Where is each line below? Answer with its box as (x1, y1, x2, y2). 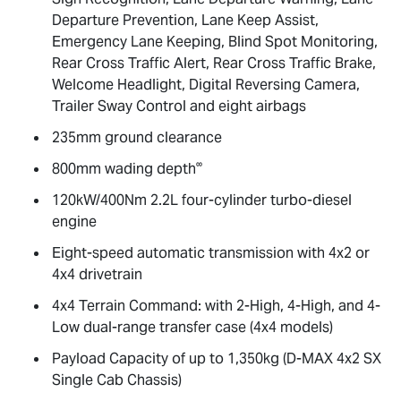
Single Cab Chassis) (52, 370, 182, 389)
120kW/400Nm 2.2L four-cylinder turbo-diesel (52, 190, 352, 209)
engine (52, 211, 97, 231)
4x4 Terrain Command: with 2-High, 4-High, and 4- (52, 295, 380, 315)
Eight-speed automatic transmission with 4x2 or (52, 243, 370, 262)
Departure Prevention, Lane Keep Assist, (52, 10, 319, 30)
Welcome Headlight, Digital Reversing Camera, (52, 74, 360, 94)
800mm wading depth (52, 158, 196, 178)
